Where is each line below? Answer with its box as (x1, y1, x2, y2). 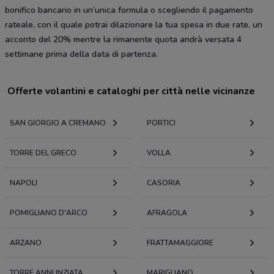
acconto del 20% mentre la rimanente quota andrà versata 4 (5, 34, 242, 46)
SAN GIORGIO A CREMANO (10, 118, 106, 128)
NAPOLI (10, 178, 37, 188)
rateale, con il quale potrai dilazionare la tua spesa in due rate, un (5, 19, 262, 31)
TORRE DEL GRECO (10, 148, 76, 158)
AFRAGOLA (147, 208, 187, 218)
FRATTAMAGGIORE (147, 238, 213, 248)
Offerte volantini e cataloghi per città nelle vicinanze (7, 84, 255, 98)
